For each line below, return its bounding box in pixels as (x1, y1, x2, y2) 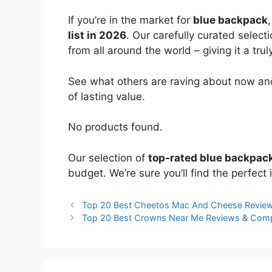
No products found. (68, 121, 163, 134)
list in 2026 (68, 29, 126, 42)
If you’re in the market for (68, 14, 193, 27)
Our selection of (68, 151, 148, 164)
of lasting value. (68, 90, 145, 103)
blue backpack (193, 14, 268, 27)
